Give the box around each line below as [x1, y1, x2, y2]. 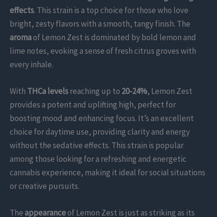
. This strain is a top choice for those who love [34, 5, 188, 16]
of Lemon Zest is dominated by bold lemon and [31, 32, 196, 43]
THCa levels [27, 86, 68, 97]
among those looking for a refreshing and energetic [10, 154, 186, 165]
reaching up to [68, 86, 122, 97]
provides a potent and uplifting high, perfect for [10, 99, 176, 110]
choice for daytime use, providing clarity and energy [10, 126, 190, 138]
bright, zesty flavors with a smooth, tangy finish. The [10, 18, 190, 30]
